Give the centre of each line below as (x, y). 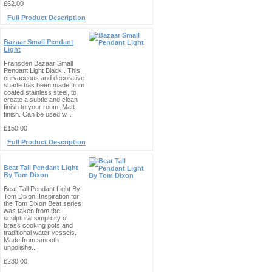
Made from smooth (31, 240)
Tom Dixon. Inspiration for (41, 196)
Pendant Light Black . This (42, 70)
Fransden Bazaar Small (38, 63)
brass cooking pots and (38, 225)
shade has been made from (44, 85)
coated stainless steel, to (40, 92)
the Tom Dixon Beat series (42, 203)
